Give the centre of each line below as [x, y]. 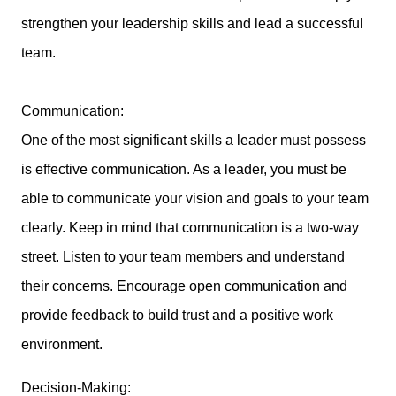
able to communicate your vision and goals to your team [195, 199]
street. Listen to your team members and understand [183, 257]
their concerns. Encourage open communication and [184, 286]
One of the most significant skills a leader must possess [194, 141]
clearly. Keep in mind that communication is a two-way [190, 228]
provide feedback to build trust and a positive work [177, 316]
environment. [62, 345]
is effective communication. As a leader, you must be [184, 170]
